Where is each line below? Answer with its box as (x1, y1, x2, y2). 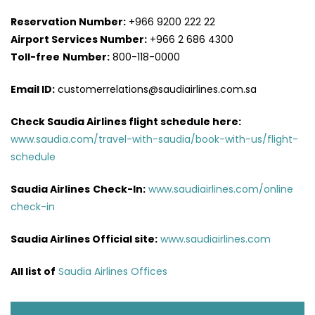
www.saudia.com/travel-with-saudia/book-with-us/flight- (11, 131, 298, 146)
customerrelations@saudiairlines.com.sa (55, 82, 257, 96)
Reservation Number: (11, 14, 126, 29)
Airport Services (11, 32, 98, 46)
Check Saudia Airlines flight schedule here (11, 114, 238, 129)
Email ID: (11, 82, 55, 96)
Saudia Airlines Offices (58, 264, 167, 278)
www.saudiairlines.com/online (148, 181, 293, 196)
